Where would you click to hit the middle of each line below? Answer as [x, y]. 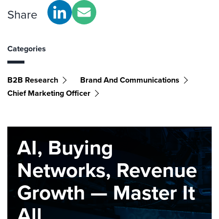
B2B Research [33, 80]
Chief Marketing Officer [49, 93]
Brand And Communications [130, 80]
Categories [27, 49]
